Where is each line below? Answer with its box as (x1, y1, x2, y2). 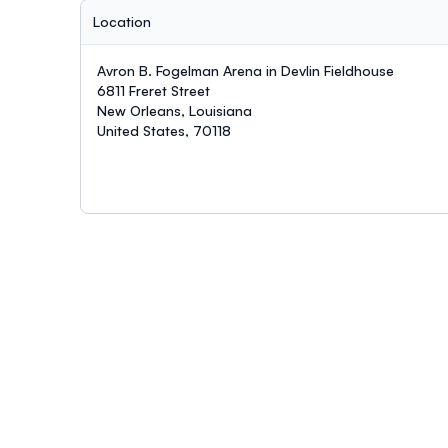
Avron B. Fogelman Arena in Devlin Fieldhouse (97, 61, 394, 79)
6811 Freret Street (97, 81, 210, 99)
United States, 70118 (97, 121, 231, 139)
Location (93, 12, 151, 30)
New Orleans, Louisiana (97, 101, 252, 119)
